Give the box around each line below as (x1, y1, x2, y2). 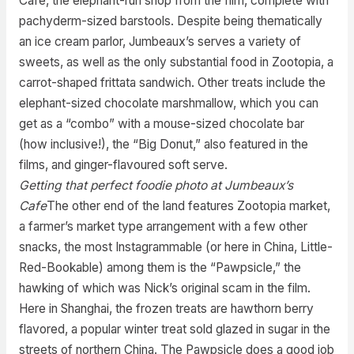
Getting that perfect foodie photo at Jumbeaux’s (18, 177, 293, 193)
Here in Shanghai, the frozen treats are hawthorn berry (18, 300, 314, 316)
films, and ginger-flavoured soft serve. (18, 156, 228, 172)
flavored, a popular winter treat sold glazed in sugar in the (18, 321, 330, 337)
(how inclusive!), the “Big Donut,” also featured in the (18, 136, 308, 152)
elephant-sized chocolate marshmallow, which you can (18, 95, 318, 111)
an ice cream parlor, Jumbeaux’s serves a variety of (18, 33, 301, 49)
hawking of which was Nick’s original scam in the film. (18, 280, 311, 296)
